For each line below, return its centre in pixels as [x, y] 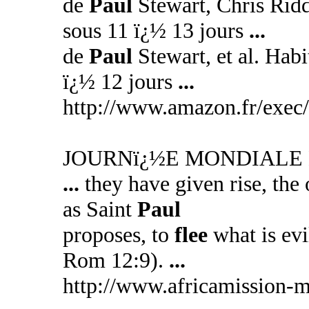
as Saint [100, 209]
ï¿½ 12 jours [120, 81]
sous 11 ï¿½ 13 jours [156, 30]
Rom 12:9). [116, 260]
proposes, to [118, 235]
